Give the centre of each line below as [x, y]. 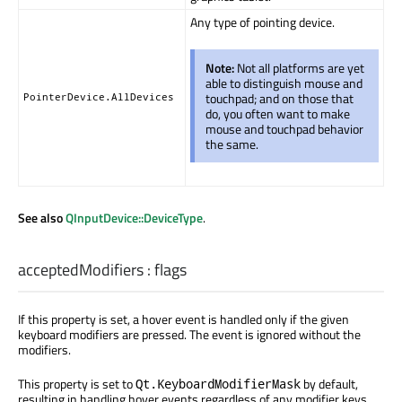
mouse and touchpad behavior [284, 128]
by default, [329, 384]
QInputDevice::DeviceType [134, 217]
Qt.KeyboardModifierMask [218, 384]
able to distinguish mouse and [284, 83]
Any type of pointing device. [262, 22]
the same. [232, 144]
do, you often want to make [278, 113]
